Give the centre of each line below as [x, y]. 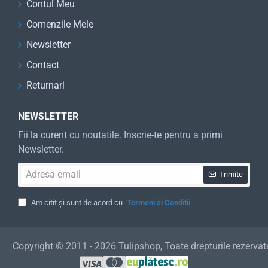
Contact [43, 65]
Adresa [29, 167]
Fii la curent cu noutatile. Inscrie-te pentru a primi [120, 135]
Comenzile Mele [60, 24]
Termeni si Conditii [159, 202]
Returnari [45, 85]
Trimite [231, 174]
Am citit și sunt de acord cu [77, 202]
